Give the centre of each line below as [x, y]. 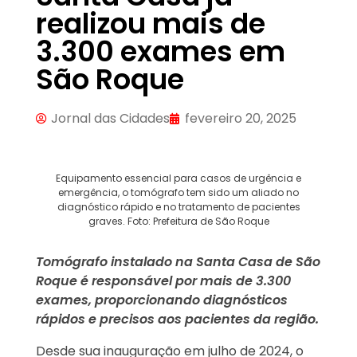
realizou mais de [151, 24]
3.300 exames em [161, 52]
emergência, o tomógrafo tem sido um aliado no [178, 193]
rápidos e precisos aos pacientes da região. [177, 320]
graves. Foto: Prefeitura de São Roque [178, 222]
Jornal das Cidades [110, 119]
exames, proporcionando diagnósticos [162, 300]
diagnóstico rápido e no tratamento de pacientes [178, 207]
